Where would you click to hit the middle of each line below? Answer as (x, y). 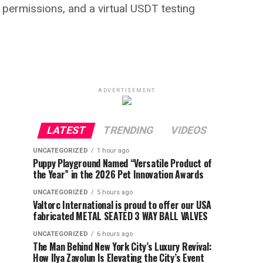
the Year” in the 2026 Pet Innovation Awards (118, 175)
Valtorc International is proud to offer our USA (122, 205)
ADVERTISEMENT (127, 91)
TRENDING (128, 131)
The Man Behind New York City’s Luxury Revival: (122, 247)
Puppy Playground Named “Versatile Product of (122, 163)
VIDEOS (189, 131)
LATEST (66, 131)
